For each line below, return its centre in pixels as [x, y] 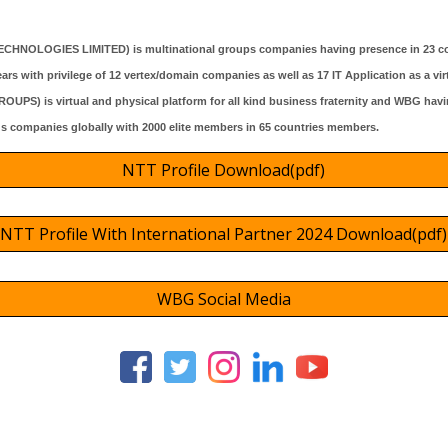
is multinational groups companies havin [241, 49]
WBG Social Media [223, 298]
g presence [380, 49]
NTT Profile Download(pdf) [224, 170]
